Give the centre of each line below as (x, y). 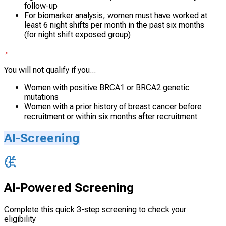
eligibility (20, 219)
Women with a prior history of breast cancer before (113, 107)
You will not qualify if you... (50, 70)
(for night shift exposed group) (77, 35)
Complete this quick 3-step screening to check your (95, 209)
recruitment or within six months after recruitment (111, 117)
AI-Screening (42, 138)
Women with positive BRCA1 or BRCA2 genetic (107, 88)
